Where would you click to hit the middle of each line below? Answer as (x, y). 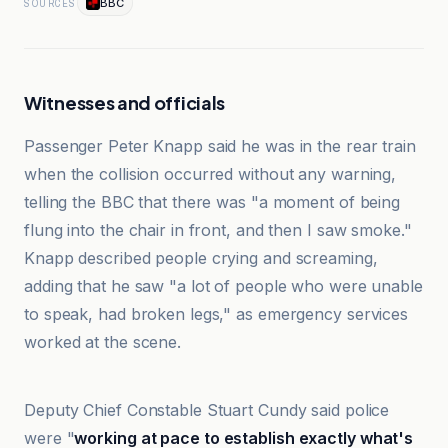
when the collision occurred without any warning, (210, 174)
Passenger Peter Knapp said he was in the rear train (220, 146)
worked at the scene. (102, 342)
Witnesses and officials (125, 102)
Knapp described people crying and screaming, (201, 258)
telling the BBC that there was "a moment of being (212, 202)
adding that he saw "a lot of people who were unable (223, 286)
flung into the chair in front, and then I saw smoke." (218, 230)
